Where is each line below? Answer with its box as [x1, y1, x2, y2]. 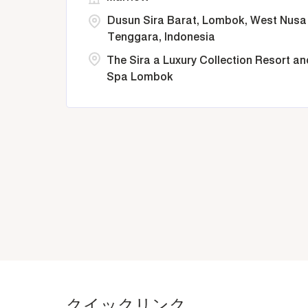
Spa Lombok [107, 70, 173, 83]
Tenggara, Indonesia [107, 30, 215, 43]
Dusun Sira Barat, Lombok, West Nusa [107, 14, 307, 27]
